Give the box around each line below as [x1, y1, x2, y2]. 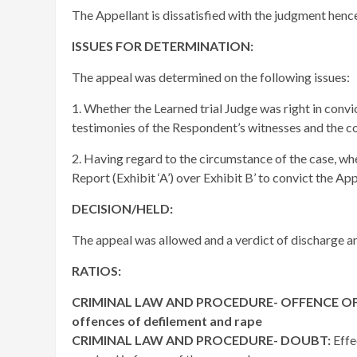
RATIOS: [72, 263, 121, 278]
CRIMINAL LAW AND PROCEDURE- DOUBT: [72, 332, 333, 347]
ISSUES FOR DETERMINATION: [72, 38, 253, 53]
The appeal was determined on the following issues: [72, 69, 350, 84]
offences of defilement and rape [72, 313, 262, 328]
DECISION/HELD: [72, 201, 173, 216]
